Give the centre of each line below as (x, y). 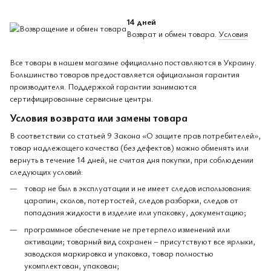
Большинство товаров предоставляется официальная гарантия (125, 74)
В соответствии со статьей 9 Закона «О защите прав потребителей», (135, 135)
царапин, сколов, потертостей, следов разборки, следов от (131, 200)
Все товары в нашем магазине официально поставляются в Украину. (133, 62)
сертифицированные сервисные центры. (81, 99)
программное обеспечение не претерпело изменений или (127, 229)
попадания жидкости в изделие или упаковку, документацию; (135, 212)
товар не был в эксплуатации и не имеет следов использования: (138, 188)
